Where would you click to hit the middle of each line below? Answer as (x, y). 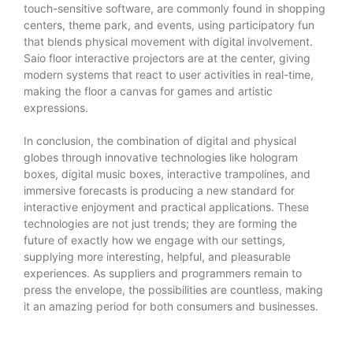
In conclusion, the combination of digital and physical (160, 140)
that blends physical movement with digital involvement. (168, 41)
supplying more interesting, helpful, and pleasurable (157, 256)
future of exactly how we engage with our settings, (154, 240)
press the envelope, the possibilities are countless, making (173, 289)
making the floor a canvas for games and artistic (148, 91)
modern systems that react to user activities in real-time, (169, 74)
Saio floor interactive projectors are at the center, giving (167, 58)
